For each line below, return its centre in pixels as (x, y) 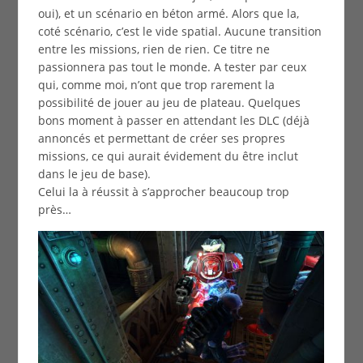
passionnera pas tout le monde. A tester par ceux (172, 66)
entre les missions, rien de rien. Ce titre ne (154, 49)
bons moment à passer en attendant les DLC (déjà (173, 120)
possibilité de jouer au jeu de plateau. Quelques (169, 102)
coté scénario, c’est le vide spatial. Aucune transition (179, 31)
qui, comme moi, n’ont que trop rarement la (156, 84)
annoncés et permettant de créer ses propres (161, 138)
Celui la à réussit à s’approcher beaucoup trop (163, 191)
